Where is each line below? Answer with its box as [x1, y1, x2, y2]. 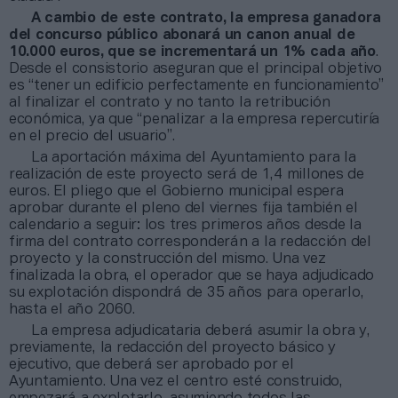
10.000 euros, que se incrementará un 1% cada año [9, 44, 376, 59]
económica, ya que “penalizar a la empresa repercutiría [9, 112, 380, 126]
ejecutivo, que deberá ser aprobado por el [9, 357, 294, 371]
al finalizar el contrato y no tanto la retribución [9, 95, 330, 109]
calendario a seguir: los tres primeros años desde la [9, 218, 362, 232]
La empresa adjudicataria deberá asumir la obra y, [31, 323, 370, 338]
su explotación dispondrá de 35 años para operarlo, [9, 285, 364, 299]
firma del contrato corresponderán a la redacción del [9, 235, 371, 249]
